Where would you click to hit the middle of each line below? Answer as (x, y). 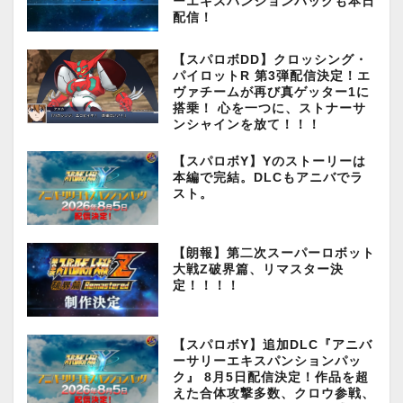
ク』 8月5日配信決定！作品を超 (270, 378)
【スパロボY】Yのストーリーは (269, 162)
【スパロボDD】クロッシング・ (270, 60)
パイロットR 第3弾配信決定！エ (271, 76)
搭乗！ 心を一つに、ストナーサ (269, 109)
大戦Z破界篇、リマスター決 (258, 270)
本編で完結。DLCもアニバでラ (268, 178)
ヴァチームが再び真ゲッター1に (271, 93)
